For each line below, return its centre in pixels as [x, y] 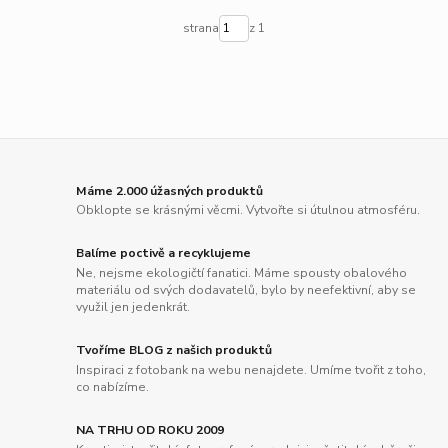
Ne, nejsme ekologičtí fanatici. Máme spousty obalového [242, 273]
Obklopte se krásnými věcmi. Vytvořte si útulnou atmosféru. [248, 210]
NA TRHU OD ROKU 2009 [150, 430]
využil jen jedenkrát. [133, 307]
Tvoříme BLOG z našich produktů [174, 350]
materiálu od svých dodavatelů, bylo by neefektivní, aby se [246, 290]
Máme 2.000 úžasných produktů [170, 190]
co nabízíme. [113, 386]
